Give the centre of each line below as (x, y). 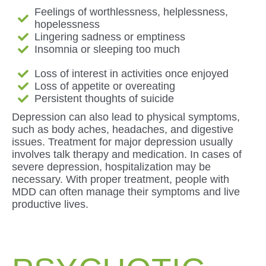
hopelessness (67, 24)
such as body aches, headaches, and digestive (123, 129)
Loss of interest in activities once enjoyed (131, 73)
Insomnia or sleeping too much (107, 49)
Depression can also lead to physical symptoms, (126, 117)
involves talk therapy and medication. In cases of (127, 154)
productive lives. (50, 204)
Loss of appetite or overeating (104, 86)
